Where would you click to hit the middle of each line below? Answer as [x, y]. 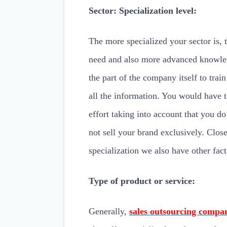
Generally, [109, 211]
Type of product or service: [142, 181]
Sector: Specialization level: [143, 11]
